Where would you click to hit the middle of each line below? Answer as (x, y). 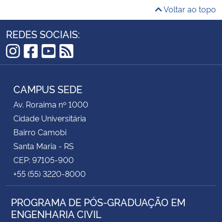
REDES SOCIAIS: (43, 33)
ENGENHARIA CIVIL (56, 213)
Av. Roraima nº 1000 (51, 104)
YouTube (73, 66)
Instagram (42, 66)
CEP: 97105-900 (44, 159)
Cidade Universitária (50, 118)
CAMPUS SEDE (48, 88)
